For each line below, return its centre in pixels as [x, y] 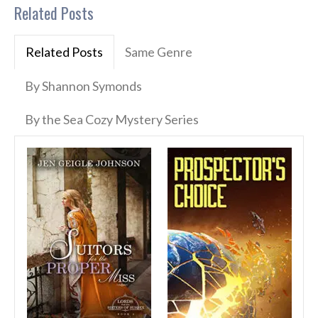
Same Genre [159, 52]
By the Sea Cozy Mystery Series [112, 120]
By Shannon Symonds [83, 86]
